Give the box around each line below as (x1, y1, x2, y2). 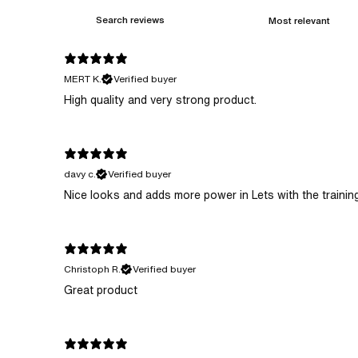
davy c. (64, 169, 96, 180)
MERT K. (64, 74, 101, 85)
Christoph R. (64, 264, 121, 275)
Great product (64, 284, 137, 296)
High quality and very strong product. (64, 94, 257, 106)
